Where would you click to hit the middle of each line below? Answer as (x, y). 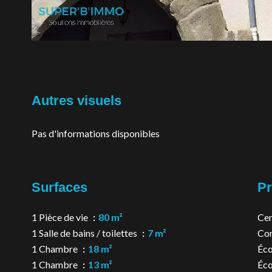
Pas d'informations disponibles (96, 133)
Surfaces (59, 187)
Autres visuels (76, 100)
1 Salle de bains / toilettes (85, 233)
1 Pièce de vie (61, 217)
